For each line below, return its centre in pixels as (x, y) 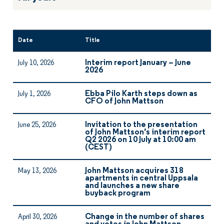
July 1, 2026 (34, 94)
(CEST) (98, 147)
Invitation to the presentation (141, 125)
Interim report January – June (138, 63)
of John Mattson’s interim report (145, 132)
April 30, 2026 (37, 217)
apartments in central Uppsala (141, 178)
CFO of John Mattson (124, 101)
